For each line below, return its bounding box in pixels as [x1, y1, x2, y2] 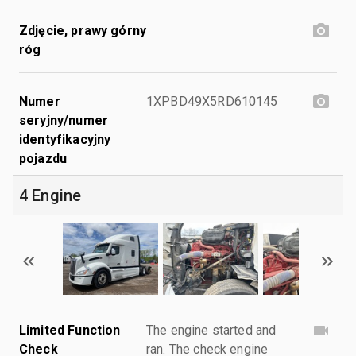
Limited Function [19, 322, 121, 338]
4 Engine [19, 185, 82, 205]
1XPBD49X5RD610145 [146, 93, 278, 109]
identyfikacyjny [19, 131, 111, 147]
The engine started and [146, 322, 277, 338]
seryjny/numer [19, 112, 108, 128]
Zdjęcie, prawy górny [19, 22, 146, 38]
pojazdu [19, 150, 68, 166]
